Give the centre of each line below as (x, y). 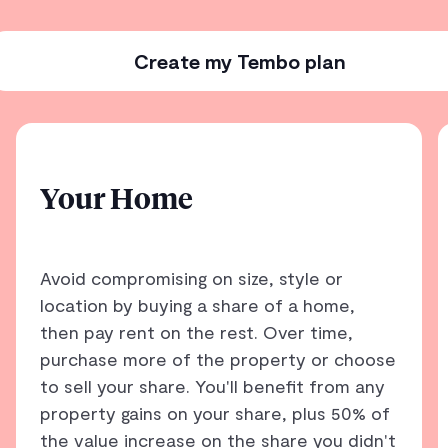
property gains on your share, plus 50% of (215, 412)
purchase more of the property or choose (218, 358)
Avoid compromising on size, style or (191, 277)
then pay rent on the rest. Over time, (196, 331)
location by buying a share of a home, (197, 304)
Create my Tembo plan (239, 61)
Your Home (116, 201)
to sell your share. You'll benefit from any (212, 385)
